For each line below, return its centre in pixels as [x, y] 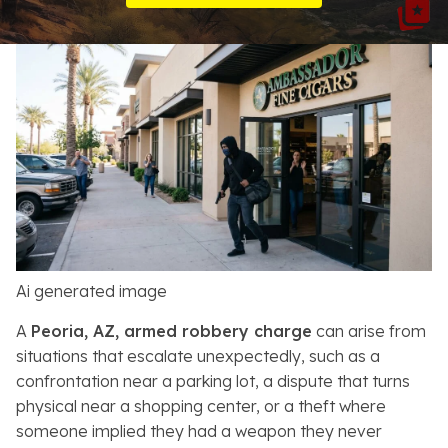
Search [83, 223]
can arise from [369, 331]
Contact [43, 123]
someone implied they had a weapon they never [199, 431]
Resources [53, 25]
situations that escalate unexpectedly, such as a [198, 356]
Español [43, 172]
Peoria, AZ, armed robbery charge [171, 331]
